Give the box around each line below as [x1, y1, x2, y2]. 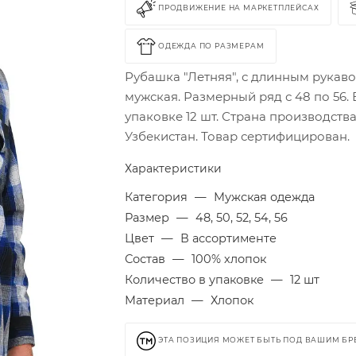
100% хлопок [192, 252, 267, 266]
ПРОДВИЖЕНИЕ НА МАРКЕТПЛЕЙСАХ [158, 3, 319, 13]
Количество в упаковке [125, 273, 268, 287]
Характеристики [125, 161, 222, 176]
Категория [125, 190, 192, 204]
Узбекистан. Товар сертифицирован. [125, 129, 350, 144]
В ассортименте [180, 231, 277, 246]
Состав [125, 252, 169, 266]
